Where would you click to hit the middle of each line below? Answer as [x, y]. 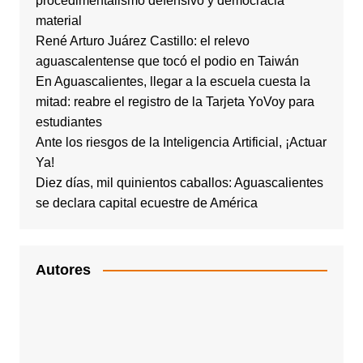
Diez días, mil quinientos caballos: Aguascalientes [179, 182]
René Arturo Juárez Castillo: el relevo [142, 41]
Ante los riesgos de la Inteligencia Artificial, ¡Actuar [181, 142]
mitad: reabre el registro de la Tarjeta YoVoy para [175, 101]
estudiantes [68, 122]
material [58, 20]
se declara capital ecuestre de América [146, 203]
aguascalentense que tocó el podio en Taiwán [167, 61]
